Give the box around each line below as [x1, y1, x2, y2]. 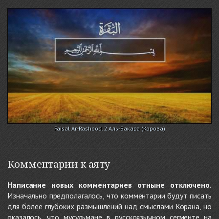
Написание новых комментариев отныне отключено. [7, 180, 212, 190]
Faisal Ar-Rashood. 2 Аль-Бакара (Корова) [54, 125, 165, 132]
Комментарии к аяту [7, 157, 110, 171]
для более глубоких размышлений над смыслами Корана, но [7, 201, 212, 212]
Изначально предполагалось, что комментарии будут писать [7, 191, 212, 201]
